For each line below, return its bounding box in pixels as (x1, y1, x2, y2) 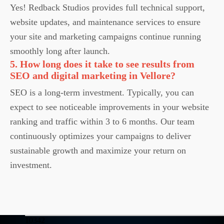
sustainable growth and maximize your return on (10, 145, 186, 155)
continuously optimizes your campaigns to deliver (10, 131, 191, 141)
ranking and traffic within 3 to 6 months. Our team (10, 116, 194, 126)
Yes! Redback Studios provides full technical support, (10, 2, 205, 12)
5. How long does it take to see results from (10, 58, 194, 69)
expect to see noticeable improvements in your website (10, 102, 209, 112)
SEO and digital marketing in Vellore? (10, 70, 175, 81)
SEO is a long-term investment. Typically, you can (10, 87, 194, 97)
